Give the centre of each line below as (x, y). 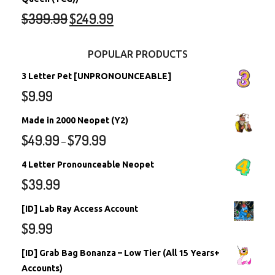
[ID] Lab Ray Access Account (80, 208)
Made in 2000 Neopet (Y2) (75, 120)
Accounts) (42, 268)
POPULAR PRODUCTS (137, 54)
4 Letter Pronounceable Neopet (88, 164)
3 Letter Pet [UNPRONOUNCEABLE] (96, 76)
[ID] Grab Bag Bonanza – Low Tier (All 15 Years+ (121, 253)
